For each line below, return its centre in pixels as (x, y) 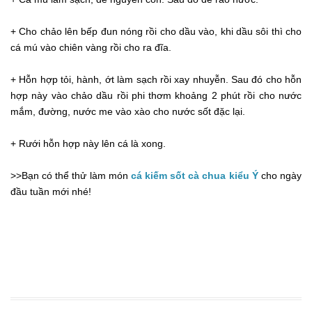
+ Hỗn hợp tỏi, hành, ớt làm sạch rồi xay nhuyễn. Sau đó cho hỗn (156, 80)
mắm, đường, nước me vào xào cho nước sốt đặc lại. (128, 112)
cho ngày (280, 176)
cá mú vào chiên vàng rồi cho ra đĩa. (91, 48)
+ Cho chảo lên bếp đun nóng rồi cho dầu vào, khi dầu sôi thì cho (156, 32)
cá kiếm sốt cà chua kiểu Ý (194, 176)
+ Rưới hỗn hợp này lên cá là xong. (88, 144)
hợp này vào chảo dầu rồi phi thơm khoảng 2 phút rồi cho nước (156, 96)
